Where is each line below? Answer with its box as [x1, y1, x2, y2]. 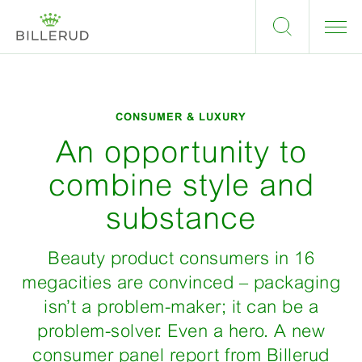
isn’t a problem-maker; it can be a [44, 297, 318, 317]
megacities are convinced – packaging [22, 272, 340, 293]
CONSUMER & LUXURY [116, 111, 246, 123]
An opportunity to [55, 134, 307, 169]
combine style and [48, 167, 314, 202]
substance [106, 200, 256, 235]
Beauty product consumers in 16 [48, 248, 314, 268]
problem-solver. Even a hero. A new [37, 321, 325, 341]
